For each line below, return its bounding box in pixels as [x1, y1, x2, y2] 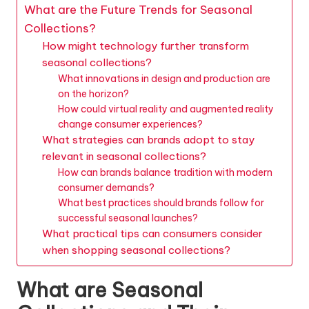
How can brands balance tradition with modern [57, 166, 272, 179]
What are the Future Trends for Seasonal [24, 1, 252, 17]
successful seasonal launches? [57, 211, 198, 224]
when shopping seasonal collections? [41, 243, 230, 257]
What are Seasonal [17, 277, 203, 303]
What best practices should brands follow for [57, 196, 264, 209]
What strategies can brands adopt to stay [41, 132, 255, 146]
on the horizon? [57, 87, 129, 100]
